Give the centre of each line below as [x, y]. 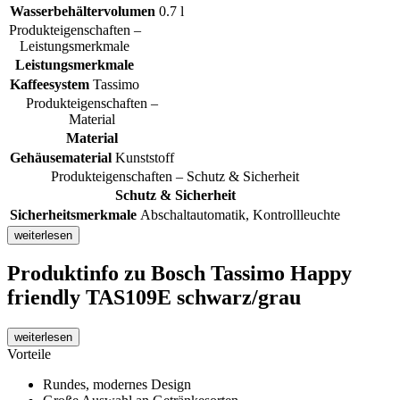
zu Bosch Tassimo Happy [238, 274]
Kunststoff [145, 157]
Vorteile [29, 354]
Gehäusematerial [61, 157]
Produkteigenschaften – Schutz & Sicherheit [175, 176]
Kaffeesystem [50, 84]
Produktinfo [66, 274]
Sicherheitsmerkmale [73, 214]
